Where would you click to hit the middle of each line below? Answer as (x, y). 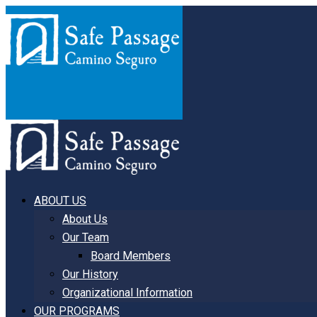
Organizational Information (127, 293)
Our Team (86, 237)
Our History (90, 274)
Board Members (131, 256)
